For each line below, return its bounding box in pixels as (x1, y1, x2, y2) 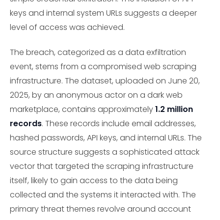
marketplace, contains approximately (10, 103, 155, 115)
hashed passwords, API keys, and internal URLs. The (10, 132, 202, 143)
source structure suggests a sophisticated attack (10, 146, 199, 158)
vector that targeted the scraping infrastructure (10, 160, 193, 172)
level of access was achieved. (10, 21, 125, 33)
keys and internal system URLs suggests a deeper (10, 7, 197, 19)
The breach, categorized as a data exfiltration (10, 46, 186, 58)
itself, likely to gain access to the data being (10, 174, 178, 186)
